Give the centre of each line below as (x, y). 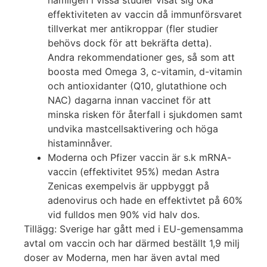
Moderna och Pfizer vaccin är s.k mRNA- (139, 158)
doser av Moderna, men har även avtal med (122, 258)
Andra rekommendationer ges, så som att (141, 58)
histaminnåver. (80, 143)
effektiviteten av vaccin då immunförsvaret (145, 15)
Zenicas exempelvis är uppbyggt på (128, 186)
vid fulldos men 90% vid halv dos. (124, 215)
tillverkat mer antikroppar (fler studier (133, 29)
